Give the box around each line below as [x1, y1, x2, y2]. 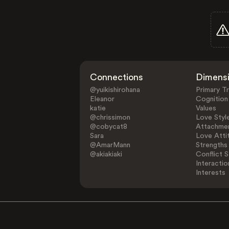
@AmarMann [90, 142, 131, 149]
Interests [195, 169, 225, 176]
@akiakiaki [90, 151, 123, 158]
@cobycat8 [90, 123, 128, 130]
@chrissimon [90, 114, 131, 121]
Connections [90, 73, 144, 82]
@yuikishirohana [90, 86, 141, 94]
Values [195, 105, 216, 112]
